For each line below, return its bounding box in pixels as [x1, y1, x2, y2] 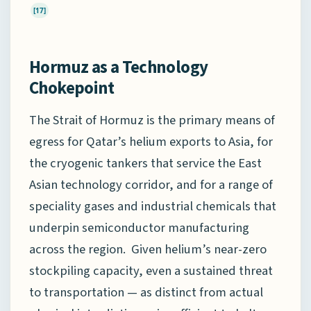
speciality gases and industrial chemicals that [29, 197, 276, 216]
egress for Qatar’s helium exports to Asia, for [29, 133, 273, 151]
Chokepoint [29, 76, 115, 99]
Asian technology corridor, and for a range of [29, 176, 273, 194]
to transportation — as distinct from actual [29, 283, 263, 302]
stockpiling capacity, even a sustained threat [29, 262, 273, 280]
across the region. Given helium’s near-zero [29, 240, 267, 259]
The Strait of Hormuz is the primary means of [29, 111, 275, 130]
